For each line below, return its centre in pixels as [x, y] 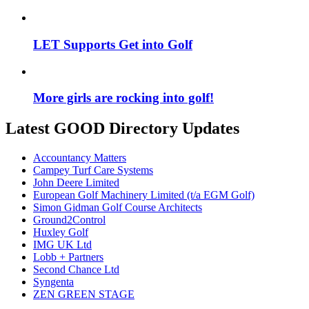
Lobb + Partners [68, 257]
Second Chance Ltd [76, 270]
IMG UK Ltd [62, 245]
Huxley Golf [61, 232]
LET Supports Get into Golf [113, 44]
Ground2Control [69, 220]
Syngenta [53, 282]
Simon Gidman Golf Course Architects [118, 208]
